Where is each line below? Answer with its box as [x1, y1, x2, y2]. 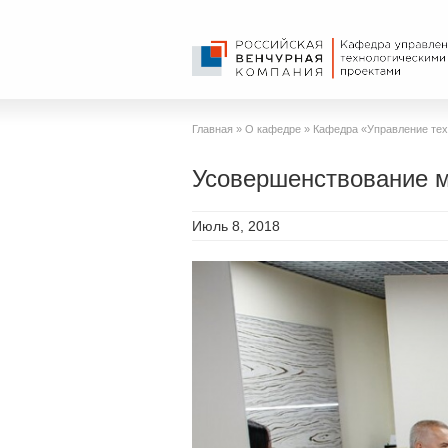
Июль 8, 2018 [192, 218, 280, 234]
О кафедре [245, 123, 301, 135]
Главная [192, 123, 233, 135]
